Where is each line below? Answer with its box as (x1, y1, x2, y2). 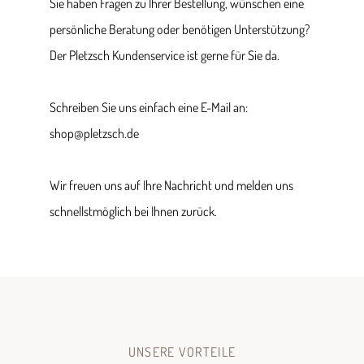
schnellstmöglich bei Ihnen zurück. (50, 203, 217, 219)
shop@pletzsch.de (50, 125, 139, 141)
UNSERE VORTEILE (128, 344, 236, 360)
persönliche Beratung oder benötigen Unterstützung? (50, 21, 310, 37)
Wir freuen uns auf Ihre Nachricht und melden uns (50, 177, 293, 193)
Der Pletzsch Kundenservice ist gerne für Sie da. (50, 47, 279, 63)
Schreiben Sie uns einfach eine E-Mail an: (50, 99, 248, 115)
